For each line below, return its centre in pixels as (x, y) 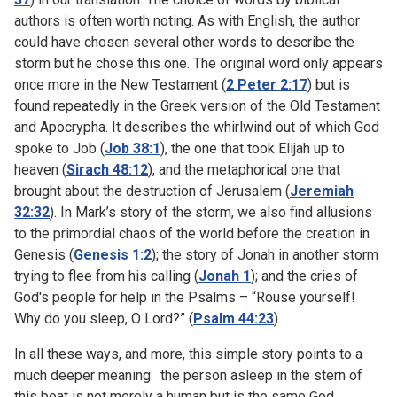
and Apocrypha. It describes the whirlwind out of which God (197, 127)
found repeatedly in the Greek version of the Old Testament (197, 105)
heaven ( (40, 169)
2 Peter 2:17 (267, 84)
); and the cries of (304, 276)
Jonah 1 (225, 276)
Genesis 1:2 (113, 254)
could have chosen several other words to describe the (184, 42)
